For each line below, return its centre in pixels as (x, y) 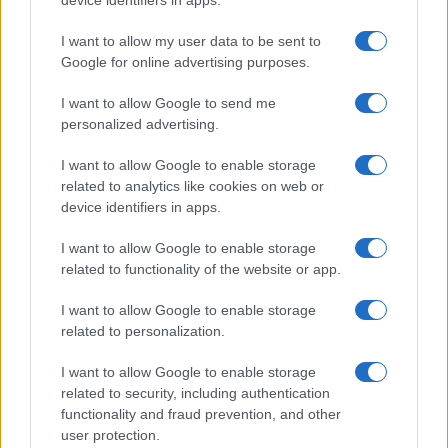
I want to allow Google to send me (168, 102)
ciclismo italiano (77, 304)
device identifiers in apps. (141, 206)
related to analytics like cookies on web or (192, 185)
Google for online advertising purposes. (185, 61)
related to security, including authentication (195, 392)
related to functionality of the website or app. (201, 268)
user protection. (110, 434)
